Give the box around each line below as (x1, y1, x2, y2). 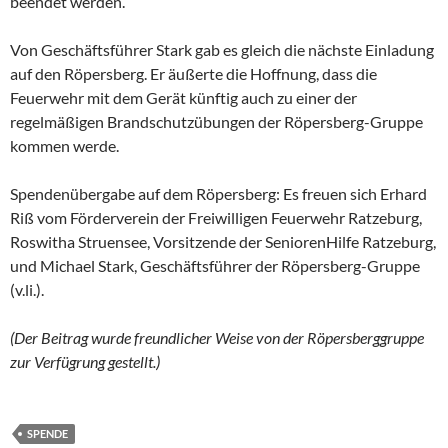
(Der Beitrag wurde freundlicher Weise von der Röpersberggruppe (10, 327, 424, 347)
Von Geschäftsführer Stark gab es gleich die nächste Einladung (10, 39, 434, 59)
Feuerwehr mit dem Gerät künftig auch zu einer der (10, 87, 357, 107)
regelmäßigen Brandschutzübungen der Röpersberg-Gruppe (10, 111, 423, 131)
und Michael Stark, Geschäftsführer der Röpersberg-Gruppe (10, 255, 420, 275)
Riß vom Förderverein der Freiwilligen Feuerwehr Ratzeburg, (10, 207, 422, 227)
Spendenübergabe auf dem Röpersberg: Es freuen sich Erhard (10, 183, 427, 203)
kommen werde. (10, 135, 119, 155)
